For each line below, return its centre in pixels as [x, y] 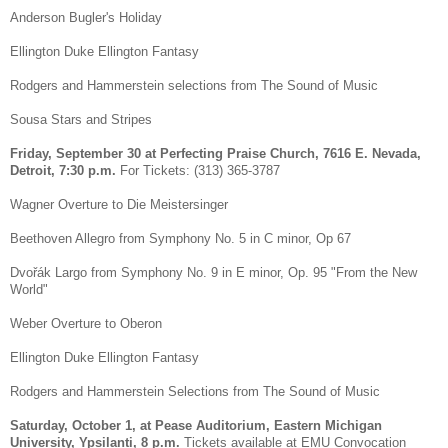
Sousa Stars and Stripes [81, 119]
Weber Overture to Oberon [86, 323]
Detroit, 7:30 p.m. [63, 170]
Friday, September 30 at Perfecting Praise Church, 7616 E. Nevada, [215, 153]
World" [29, 289]
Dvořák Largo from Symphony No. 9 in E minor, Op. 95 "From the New [213, 272]
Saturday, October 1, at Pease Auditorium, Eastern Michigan [196, 425]
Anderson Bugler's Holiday [86, 17]
